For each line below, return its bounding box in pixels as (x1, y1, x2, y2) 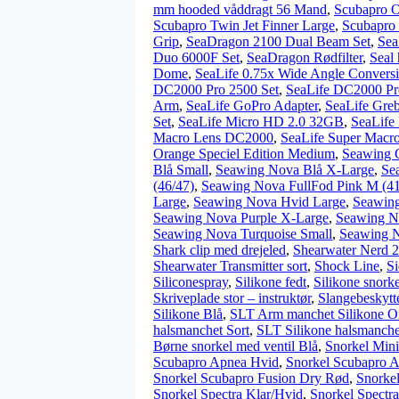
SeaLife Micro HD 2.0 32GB (178, 114, 344, 129)
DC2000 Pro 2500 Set (153, 82, 279, 97)
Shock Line (314, 258, 379, 273)
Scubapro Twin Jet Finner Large (153, 18, 335, 33)
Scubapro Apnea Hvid (153, 354, 279, 370)
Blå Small (153, 162, 208, 177)
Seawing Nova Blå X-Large (216, 162, 374, 177)
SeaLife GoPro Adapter (186, 98, 318, 113)
